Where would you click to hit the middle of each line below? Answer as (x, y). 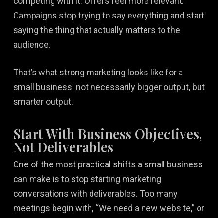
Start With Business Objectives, (107, 133)
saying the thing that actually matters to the (96, 30)
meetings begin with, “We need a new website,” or (109, 208)
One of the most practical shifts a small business (108, 164)
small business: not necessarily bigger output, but (109, 87)
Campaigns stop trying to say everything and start (109, 15)
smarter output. (43, 101)
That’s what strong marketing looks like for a (98, 72)
